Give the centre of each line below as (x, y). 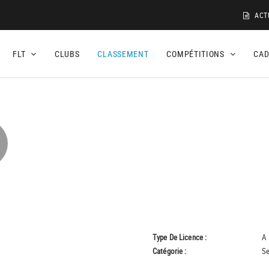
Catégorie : (170, 251)
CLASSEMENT (123, 54)
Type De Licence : (180, 237)
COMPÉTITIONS (197, 54)
